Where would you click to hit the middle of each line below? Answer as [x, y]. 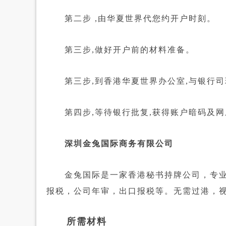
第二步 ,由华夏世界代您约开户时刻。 [131, 18]
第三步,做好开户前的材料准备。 [121, 50]
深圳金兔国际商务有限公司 [110, 144]
